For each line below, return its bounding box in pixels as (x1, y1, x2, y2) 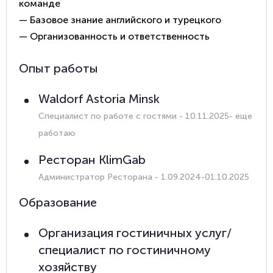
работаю (38, 127, 76, 138)
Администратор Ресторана (38, 171, 152, 182)
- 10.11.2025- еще (177, 110, 252, 121)
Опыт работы (19, 60, 98, 76)
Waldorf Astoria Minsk (38, 91, 160, 106)
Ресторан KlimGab (38, 152, 146, 167)
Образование (19, 194, 97, 210)
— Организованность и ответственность (19, 30, 210, 42)
